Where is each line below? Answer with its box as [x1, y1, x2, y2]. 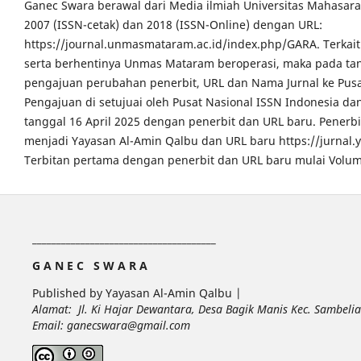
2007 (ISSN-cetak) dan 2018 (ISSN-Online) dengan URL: [24, 17, 322, 33]
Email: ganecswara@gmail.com [31, 317, 190, 334]
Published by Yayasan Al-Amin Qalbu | [31, 285, 242, 301]
